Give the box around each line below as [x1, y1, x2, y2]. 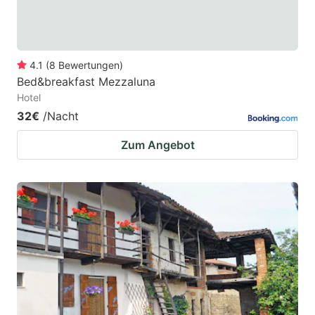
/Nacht [43, 108, 79, 123]
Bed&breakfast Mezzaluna [17, 74, 155, 89]
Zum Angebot [120, 137, 195, 152]
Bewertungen [58, 58, 120, 71]
